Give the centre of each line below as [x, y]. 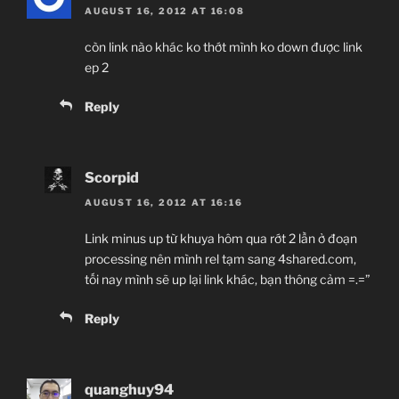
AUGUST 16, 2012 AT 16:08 [165, 10]
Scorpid [112, 177]
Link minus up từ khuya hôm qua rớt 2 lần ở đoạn [221, 239]
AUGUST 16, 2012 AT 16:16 [164, 203]
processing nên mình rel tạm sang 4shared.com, [220, 259]
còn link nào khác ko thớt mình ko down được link [224, 46]
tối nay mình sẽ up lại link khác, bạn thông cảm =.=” [228, 280]
